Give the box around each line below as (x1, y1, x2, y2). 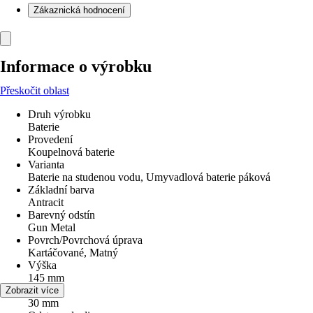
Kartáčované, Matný (28, 247, 118, 259)
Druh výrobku (28, 108, 91, 120)
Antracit (28, 196, 64, 208)
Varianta (28, 159, 64, 170)
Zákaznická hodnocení (34, 5, 125, 15)
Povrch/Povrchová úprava (28, 234, 143, 246)
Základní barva (28, 184, 94, 196)
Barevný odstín (28, 209, 95, 221)
